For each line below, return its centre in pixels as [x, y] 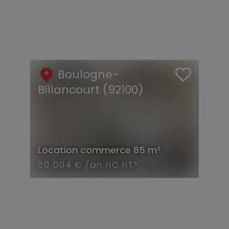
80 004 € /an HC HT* [88, 165]
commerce [106, 150]
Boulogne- [88, 74]
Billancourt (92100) [90, 89]
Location [58, 150]
